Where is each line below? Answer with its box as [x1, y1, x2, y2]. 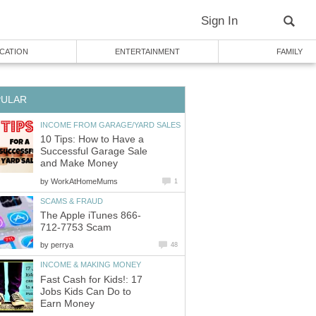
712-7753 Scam [40, 222, 111, 233]
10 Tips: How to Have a [40, 134, 144, 145]
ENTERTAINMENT [115, 47, 180, 56]
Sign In [201, 14, 238, 28]
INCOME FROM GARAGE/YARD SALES [40, 120, 181, 129]
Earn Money [40, 298, 95, 309]
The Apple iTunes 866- [40, 210, 141, 221]
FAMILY [276, 47, 303, 56]
